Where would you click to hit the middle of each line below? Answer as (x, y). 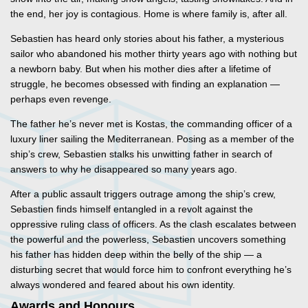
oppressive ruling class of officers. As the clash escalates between (153, 224)
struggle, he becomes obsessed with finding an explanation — (145, 84)
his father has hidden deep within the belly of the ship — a (136, 255)
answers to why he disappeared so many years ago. (124, 169)
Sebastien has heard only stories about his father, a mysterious (147, 39)
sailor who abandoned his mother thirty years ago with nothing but (154, 54)
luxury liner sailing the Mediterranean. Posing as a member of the (152, 139)
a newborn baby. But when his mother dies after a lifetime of (141, 69)
